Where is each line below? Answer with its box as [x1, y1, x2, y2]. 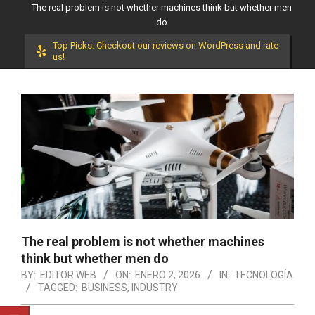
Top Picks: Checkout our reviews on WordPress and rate [53, 39, 278, 51]
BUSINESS [82, 281, 127, 293]
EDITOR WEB [40, 269, 96, 281]
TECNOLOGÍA [234, 269, 293, 281]
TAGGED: [38, 281, 77, 293]
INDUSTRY [131, 281, 178, 293]
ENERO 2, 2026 [135, 269, 200, 281]
